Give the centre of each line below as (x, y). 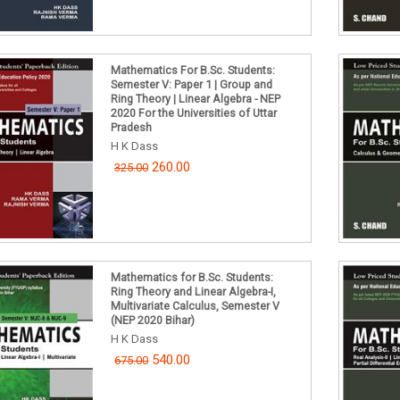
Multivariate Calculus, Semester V (196, 305)
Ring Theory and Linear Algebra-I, (194, 291)
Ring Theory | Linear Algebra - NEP (196, 99)
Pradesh (132, 128)
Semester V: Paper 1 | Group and (192, 85)
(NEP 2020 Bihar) (153, 320)
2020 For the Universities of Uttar (194, 113)
